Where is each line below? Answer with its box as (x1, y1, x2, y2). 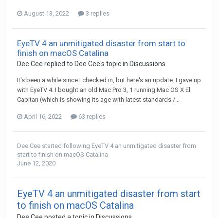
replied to (43, 60, 74, 68)
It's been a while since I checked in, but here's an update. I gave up (17, 76, 201, 84)
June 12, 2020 (17, 160, 55, 167)
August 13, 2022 (24, 10, 69, 17)
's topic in (100, 60, 129, 68)
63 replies (77, 113, 106, 120)
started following (40, 142, 91, 149)
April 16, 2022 (24, 113, 62, 120)
